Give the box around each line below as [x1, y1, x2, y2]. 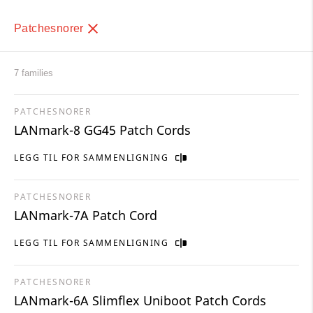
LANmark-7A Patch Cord [14, 207, 157, 224]
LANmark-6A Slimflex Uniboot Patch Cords [14, 292, 266, 310]
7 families [14, 68, 53, 79]
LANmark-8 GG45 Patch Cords [14, 122, 191, 139]
